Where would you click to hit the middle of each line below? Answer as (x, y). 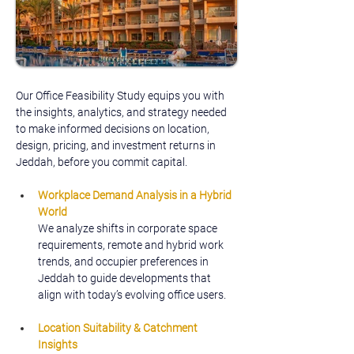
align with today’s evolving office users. (132, 295)
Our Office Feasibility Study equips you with (121, 96)
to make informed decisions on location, (114, 129)
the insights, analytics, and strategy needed (122, 112)
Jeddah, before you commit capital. (102, 162)
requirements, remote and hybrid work (132, 245)
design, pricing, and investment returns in (117, 145)
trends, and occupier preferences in (124, 262)
